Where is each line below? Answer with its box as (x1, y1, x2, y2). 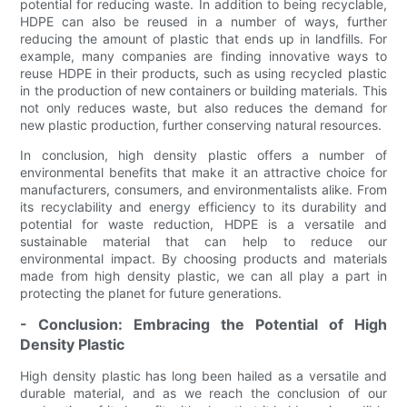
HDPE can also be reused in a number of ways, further (20, 13, 387, 29)
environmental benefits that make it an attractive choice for (20, 164, 387, 180)
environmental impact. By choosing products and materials (20, 250, 387, 266)
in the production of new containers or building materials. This (20, 82, 387, 98)
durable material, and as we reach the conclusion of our (20, 384, 387, 401)
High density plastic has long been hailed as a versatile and (20, 367, 387, 383)
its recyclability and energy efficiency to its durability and (20, 198, 387, 214)
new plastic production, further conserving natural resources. (20, 116, 382, 133)
